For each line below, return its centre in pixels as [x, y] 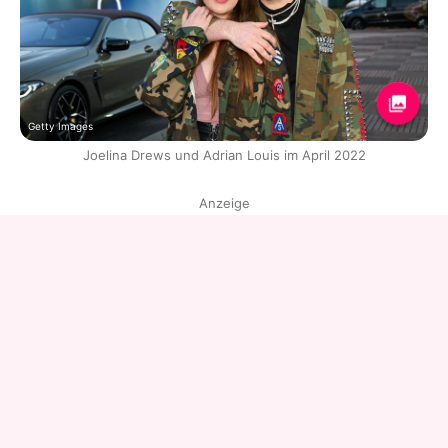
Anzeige [224, 202]
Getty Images [60, 125]
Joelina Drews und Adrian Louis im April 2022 [224, 154]
